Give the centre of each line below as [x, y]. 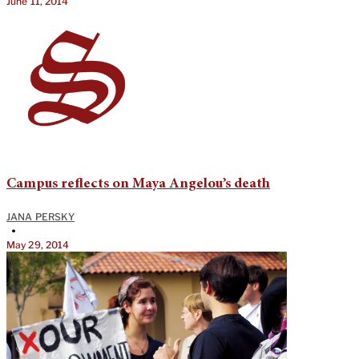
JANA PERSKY [41, 217]
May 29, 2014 [38, 245]
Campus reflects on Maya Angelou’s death [138, 185]
